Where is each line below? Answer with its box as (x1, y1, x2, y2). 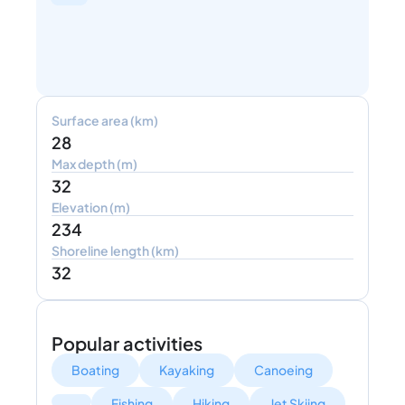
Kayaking (159, 361, 214, 378)
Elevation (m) (52, 198, 130, 215)
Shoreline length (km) (52, 241, 179, 259)
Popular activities (52, 331, 202, 354)
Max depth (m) (52, 155, 137, 172)
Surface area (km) (52, 111, 158, 128)
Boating (71, 361, 119, 378)
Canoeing (254, 361, 313, 378)
